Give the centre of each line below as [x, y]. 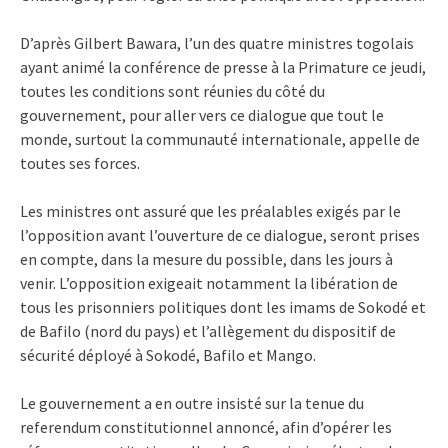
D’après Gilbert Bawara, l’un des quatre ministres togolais [217, 42]
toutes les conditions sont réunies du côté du [172, 90]
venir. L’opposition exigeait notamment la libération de [209, 282]
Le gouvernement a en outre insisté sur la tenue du [192, 402]
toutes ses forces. [80, 162]
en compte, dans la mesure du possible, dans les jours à [206, 258]
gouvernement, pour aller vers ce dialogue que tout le [202, 114]
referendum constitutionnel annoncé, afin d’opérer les [206, 426]
